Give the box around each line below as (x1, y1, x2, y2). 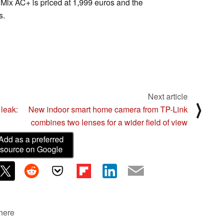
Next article (148, 90, 188, 102)
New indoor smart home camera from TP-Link (28, 103, 188, 115)
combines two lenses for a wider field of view (31, 116, 188, 128)
